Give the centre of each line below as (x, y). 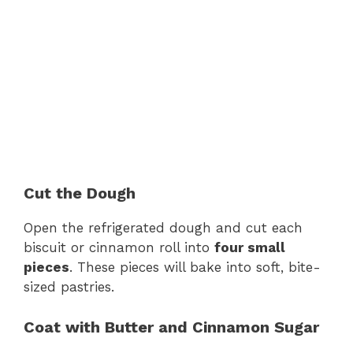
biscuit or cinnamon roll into (119, 248)
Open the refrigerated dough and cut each (163, 228)
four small (250, 248)
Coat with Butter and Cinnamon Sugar (171, 327)
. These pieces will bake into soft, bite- (195, 268)
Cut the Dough (80, 193)
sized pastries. (69, 287)
